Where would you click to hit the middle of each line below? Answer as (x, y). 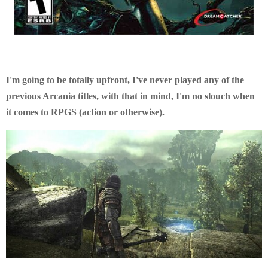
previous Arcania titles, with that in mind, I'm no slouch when (130, 96)
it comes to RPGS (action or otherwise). (85, 112)
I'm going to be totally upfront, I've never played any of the (125, 80)
